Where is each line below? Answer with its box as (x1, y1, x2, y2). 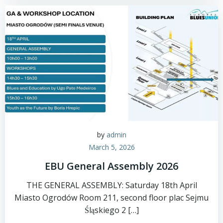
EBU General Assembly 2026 (45, 159, 178, 173)
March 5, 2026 (88, 142, 135, 152)
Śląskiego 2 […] (84, 205, 139, 216)
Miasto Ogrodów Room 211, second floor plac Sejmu (14, 192, 209, 203)
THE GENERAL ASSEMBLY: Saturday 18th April (26, 180, 197, 191)
